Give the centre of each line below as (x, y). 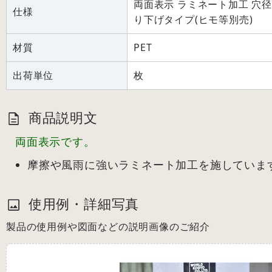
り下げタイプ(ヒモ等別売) (193, 19)
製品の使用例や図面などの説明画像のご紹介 (108, 226)
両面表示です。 (55, 141)
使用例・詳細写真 (82, 203)
